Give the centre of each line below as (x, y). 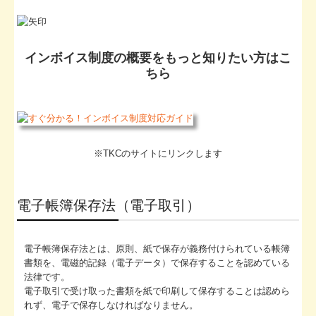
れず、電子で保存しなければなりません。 (111, 305)
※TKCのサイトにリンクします (158, 153)
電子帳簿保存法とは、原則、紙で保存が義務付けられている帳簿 (157, 248)
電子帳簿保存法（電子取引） (109, 205)
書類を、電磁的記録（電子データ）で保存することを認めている (157, 262)
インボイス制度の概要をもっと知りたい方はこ (158, 58)
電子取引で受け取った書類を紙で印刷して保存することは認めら (157, 291)
